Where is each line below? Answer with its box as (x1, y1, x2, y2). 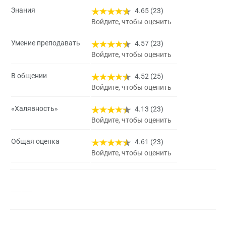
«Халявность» (11, 104, 58, 113)
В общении (11, 72, 47, 80)
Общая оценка (11, 137, 60, 146)
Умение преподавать (11, 39, 80, 47)
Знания (11, 6, 35, 15)
